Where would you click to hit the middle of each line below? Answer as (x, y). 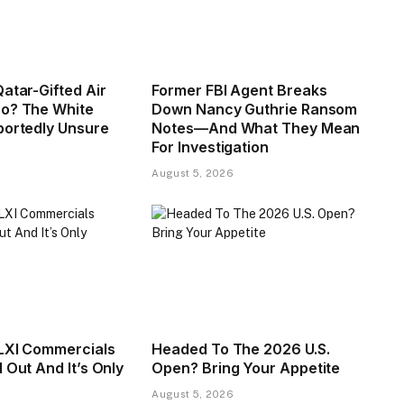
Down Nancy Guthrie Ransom (255, 109)
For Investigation (210, 147)
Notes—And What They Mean (256, 128)
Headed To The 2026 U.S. (241, 349)
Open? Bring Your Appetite (246, 367)
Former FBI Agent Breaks (239, 90)
